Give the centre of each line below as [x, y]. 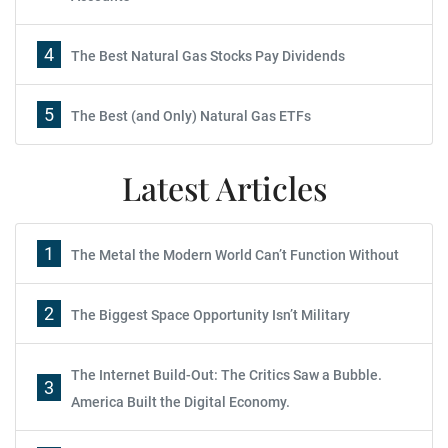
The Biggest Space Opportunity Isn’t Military [210, 315]
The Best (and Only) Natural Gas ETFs [191, 116]
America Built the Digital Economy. [180, 402]
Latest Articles [224, 187]
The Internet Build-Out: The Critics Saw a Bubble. [226, 375]
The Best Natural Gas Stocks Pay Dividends [208, 56]
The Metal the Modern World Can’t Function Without [235, 255]
